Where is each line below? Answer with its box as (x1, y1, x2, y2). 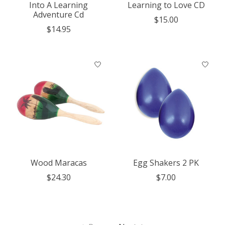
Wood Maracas (30, 157, 87, 169)
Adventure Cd (33, 9, 84, 21)
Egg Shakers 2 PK (133, 157, 199, 169)
